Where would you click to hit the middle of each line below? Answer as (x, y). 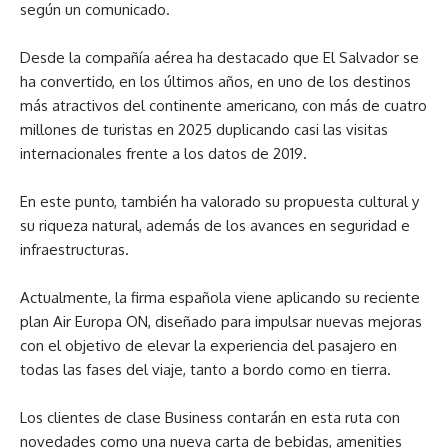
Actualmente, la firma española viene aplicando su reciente (220, 298)
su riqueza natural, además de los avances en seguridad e (215, 226)
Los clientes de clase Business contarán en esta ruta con (210, 418)
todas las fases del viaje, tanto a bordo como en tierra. (205, 370)
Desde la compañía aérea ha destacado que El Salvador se (219, 58)
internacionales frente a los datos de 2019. (163, 154)
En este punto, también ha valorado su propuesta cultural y (219, 202)
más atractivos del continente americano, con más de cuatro (223, 106)
